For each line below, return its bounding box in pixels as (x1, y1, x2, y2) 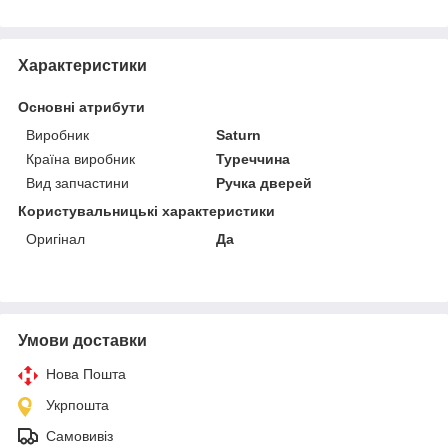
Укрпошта (46, 396, 109, 413)
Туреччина (216, 150, 291, 167)
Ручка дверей (216, 174, 313, 191)
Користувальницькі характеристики (18, 202, 275, 219)
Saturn (216, 126, 262, 143)
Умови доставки (18, 331, 147, 349)
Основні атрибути (18, 98, 145, 115)
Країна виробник (26, 150, 135, 167)
